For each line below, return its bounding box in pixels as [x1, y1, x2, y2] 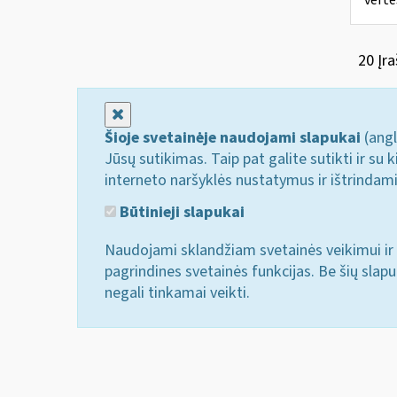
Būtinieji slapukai [116, 200, 245, 223]
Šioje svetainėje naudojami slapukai [105, 127, 361, 149]
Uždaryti [123, 103, 180, 125]
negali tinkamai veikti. [105, 281, 250, 304]
